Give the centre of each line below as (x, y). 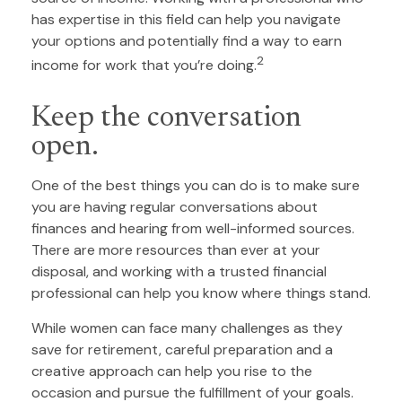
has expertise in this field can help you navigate (186, 20)
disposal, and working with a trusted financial (179, 271)
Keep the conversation (166, 118)
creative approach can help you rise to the (172, 371)
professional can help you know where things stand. (201, 293)
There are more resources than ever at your (176, 249)
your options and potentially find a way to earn (187, 41)
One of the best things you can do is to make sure (196, 185)
